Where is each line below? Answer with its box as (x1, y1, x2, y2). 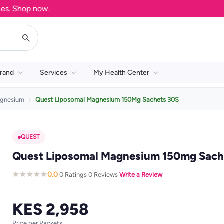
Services (40, 68, 67, 77)
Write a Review (119, 170, 162, 178)
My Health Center (93, 68, 149, 77)
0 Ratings (59, 170, 87, 178)
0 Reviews (88, 170, 118, 178)
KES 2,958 (12, 200, 89, 219)
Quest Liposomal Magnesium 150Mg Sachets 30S (35, 96, 179, 103)
